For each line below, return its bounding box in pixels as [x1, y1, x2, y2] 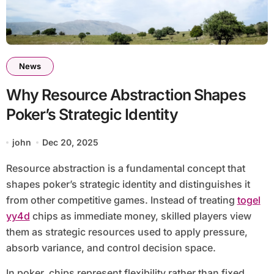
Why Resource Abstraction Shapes [6, 86, 246, 105]
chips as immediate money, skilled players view [29, 210, 251, 223]
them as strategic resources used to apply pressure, [6, 226, 248, 239]
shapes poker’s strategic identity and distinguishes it [6, 178, 250, 191]
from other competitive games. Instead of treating [6, 194, 237, 207]
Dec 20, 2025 [42, 137, 99, 148]
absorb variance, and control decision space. [6, 242, 216, 254]
